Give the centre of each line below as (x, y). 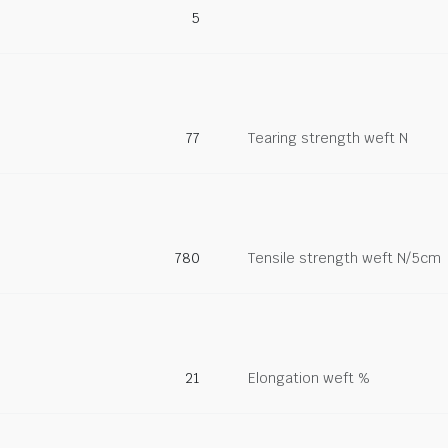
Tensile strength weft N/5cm (344, 258)
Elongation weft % (309, 378)
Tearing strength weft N (328, 138)
